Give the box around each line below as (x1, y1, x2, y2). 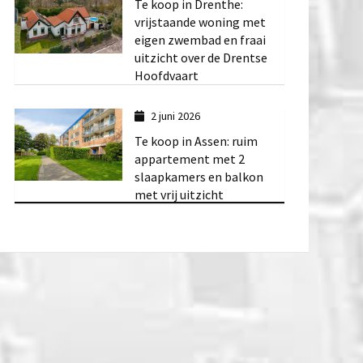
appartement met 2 (134, 150, 245, 167)
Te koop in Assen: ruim (134, 132, 258, 149)
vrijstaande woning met (134, 14, 266, 31)
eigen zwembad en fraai (134, 32, 266, 49)
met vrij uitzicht (134, 186, 224, 203)
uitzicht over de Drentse (134, 49, 267, 66)
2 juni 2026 (151, 109, 201, 124)
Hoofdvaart (134, 67, 199, 84)
